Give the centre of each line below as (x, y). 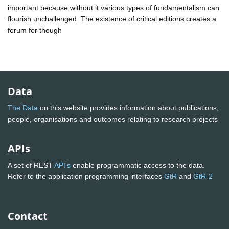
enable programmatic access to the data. (138, 165)
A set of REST (31, 165)
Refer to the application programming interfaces (86, 177)
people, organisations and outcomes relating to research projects (114, 119)
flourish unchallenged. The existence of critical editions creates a (112, 19)
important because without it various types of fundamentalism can (113, 7)
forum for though (35, 30)
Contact (28, 216)
